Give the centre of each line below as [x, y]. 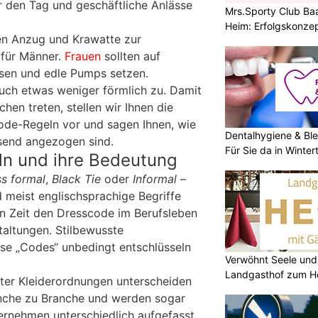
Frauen [83, 56]
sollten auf [131, 56]
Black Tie [76, 179]
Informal [155, 179]
